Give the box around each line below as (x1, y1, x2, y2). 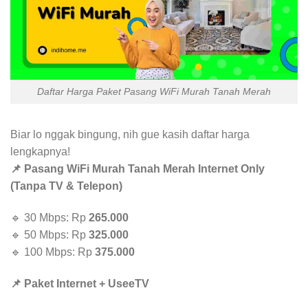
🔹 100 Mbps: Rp (10, 245, 95, 258)
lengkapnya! (10, 145, 70, 157)
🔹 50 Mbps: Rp (10, 228, 89, 241)
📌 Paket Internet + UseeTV (10, 277, 149, 289)
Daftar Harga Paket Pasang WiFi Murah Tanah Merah (37, 86, 271, 98)
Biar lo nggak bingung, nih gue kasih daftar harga (10, 128, 250, 140)
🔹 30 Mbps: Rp (10, 211, 89, 223)
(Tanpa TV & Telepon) (10, 179, 122, 192)
